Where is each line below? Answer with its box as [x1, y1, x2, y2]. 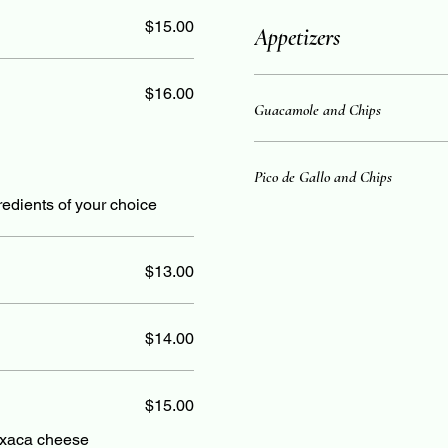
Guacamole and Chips [254, 100, 381, 120]
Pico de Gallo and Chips [254, 167, 392, 187]
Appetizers [254, 23, 340, 52]
